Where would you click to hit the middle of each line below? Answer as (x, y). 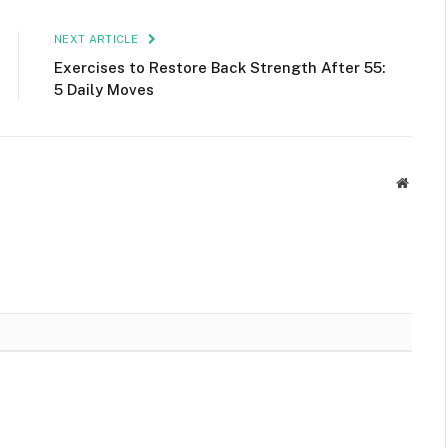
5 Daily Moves (104, 89)
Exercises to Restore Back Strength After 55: (219, 67)
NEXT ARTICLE (98, 38)
